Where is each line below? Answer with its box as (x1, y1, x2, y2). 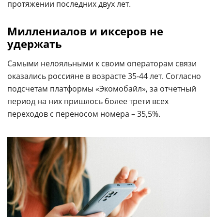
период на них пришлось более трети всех (7, 96, 169, 107)
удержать (7, 36, 62, 51)
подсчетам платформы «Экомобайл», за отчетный (7, 83, 196, 94)
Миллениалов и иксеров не (7, 24, 163, 38)
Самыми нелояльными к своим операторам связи (7, 58, 197, 69)
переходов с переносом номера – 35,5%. (7, 108, 160, 119)
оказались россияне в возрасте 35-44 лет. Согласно (7, 71, 201, 81)
